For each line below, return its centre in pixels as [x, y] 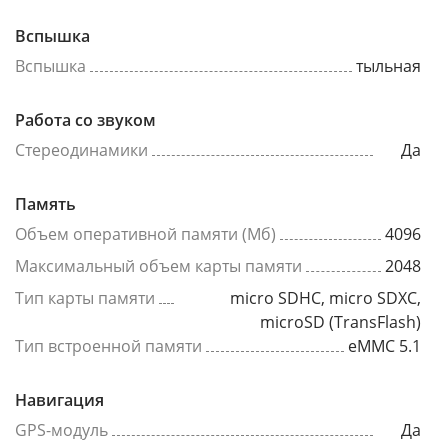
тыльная [388, 66]
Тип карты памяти [85, 298]
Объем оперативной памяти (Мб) [145, 234]
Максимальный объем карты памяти [158, 266]
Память [45, 204]
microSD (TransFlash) [340, 322]
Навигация [59, 400]
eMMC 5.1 [384, 346]
